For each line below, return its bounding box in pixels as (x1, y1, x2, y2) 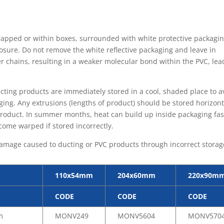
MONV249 (55, 211, 89, 221)
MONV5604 (117, 211, 155, 221)
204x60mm (117, 170, 156, 180)
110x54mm (55, 170, 93, 180)
